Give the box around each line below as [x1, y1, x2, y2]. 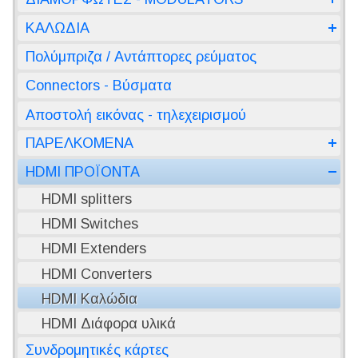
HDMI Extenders [42, 241, 146, 257]
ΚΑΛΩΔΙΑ [26, 19, 89, 36]
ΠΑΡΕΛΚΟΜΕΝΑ [26, 135, 133, 152]
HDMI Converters [42, 265, 152, 282]
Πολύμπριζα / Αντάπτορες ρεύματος [26, 49, 257, 66]
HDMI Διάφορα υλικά [42, 315, 176, 332]
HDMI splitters [42, 190, 132, 207]
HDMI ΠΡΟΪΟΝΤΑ [26, 163, 140, 180]
